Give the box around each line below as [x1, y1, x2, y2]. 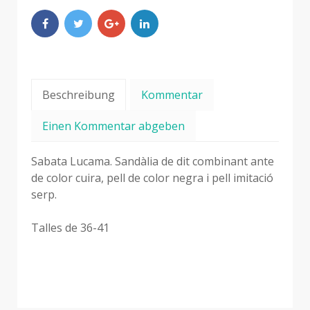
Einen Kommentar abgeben [42, 118, 185, 134]
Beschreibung [42, 86, 115, 102]
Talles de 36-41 [31, 219, 109, 235]
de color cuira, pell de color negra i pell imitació [31, 170, 273, 185]
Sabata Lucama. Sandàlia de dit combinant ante [31, 153, 274, 169]
